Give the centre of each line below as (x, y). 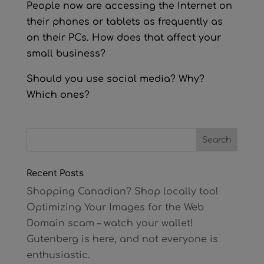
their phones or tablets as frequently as (124, 22)
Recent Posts (55, 174)
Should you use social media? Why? (115, 79)
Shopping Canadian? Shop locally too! (122, 192)
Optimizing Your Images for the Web (115, 207)
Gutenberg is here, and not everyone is (122, 239)
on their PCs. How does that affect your (123, 38)
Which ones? (58, 95)
